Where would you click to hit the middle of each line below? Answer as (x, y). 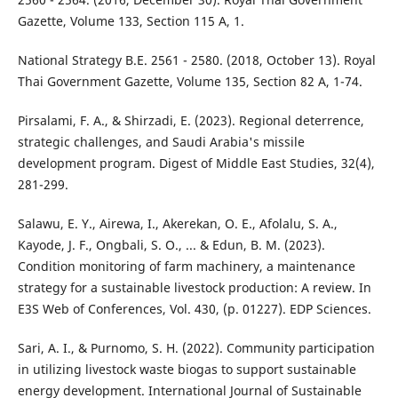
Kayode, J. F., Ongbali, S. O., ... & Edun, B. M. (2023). (171, 245)
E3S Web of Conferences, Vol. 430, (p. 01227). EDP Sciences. (194, 309)
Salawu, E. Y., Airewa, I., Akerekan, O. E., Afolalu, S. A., (177, 224)
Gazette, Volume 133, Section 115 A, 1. (131, 21)
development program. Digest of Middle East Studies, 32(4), (196, 163)
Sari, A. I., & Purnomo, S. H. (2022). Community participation (196, 348)
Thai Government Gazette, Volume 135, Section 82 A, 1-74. (190, 82)
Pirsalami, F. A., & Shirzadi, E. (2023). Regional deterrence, (191, 121)
